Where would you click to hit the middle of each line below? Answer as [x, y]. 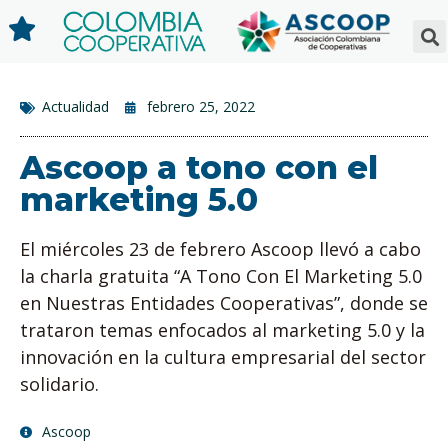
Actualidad [75, 107]
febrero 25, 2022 [201, 107]
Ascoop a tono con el [199, 168]
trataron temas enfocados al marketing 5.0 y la [222, 330]
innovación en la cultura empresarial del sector [223, 357]
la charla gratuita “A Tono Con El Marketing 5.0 [221, 276]
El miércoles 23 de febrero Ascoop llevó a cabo [220, 249]
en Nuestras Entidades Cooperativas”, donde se [224, 303]
